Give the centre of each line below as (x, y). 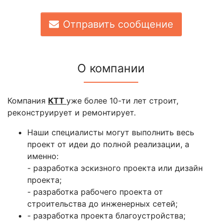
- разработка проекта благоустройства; (106, 216)
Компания (28, 101)
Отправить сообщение (118, 25)
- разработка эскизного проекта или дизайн (115, 168)
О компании (111, 69)
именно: (43, 156)
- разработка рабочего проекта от (95, 192)
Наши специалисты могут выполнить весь (111, 133)
